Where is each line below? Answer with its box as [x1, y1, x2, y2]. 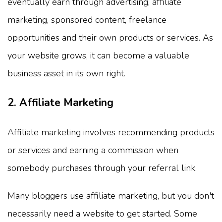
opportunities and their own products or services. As [7, 32, 213, 44]
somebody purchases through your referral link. [7, 162, 197, 174]
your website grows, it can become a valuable [7, 50, 189, 62]
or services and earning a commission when [7, 144, 178, 157]
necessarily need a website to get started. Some [7, 208, 197, 220]
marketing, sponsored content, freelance [7, 14, 166, 26]
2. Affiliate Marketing [7, 96, 113, 110]
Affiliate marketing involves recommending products [7, 126, 215, 139]
